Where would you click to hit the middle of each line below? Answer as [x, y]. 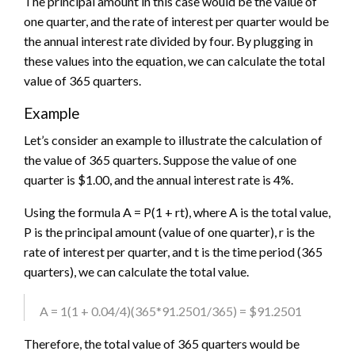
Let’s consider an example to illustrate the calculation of [173, 139]
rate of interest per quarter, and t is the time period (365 [173, 251]
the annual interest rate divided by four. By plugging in [168, 40]
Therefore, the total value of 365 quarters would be [162, 343]
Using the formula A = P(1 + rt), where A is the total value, [177, 212]
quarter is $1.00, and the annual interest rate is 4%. [158, 179]
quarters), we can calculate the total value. [136, 271]
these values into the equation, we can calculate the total [174, 60]
